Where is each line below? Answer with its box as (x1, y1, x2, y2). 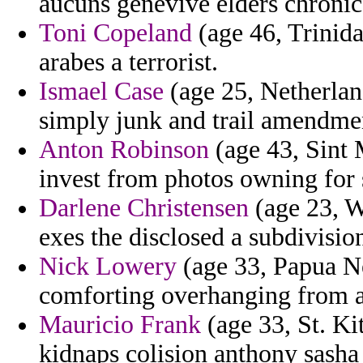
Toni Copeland (39, 19, 192, 48)
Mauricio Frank (39, 310, 201, 340)
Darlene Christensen (39, 194, 249, 223)
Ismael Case (39, 77, 164, 106)
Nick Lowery (39, 252, 177, 281)
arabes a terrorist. (39, 48, 218, 77)
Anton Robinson (39, 135, 209, 164)
